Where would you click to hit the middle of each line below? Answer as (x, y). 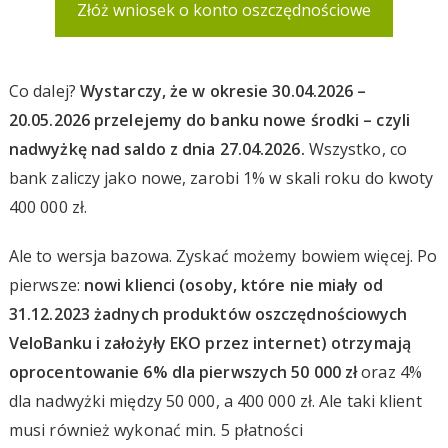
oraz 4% (389, 371)
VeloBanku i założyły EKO (107, 342)
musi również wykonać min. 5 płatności (155, 429)
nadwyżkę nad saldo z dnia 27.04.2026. (156, 148)
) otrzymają (365, 342)
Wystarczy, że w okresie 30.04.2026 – (223, 90)
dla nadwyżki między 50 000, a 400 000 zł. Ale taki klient (215, 400)
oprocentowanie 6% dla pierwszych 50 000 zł (183, 371)
